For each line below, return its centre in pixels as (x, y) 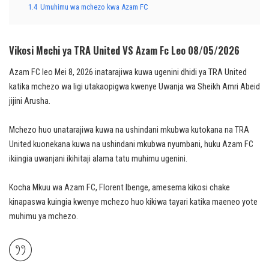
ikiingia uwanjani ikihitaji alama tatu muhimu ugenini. (98, 159)
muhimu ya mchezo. (44, 217)
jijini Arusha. (30, 101)
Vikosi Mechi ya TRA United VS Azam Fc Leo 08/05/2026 (124, 50)
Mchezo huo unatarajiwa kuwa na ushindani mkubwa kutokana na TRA (129, 130)
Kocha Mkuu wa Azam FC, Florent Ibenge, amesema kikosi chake (119, 188)
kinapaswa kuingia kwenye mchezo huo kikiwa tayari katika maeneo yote (133, 202)
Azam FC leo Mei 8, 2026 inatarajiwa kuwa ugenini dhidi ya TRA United (128, 73)
